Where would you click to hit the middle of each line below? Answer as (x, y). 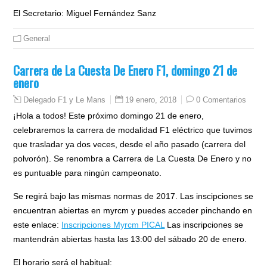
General (37, 38)
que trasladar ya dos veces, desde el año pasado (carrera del (130, 144)
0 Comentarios (221, 100)
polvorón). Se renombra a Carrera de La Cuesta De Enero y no (133, 158)
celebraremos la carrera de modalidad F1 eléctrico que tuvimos (133, 130)
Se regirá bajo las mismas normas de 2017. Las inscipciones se (133, 196)
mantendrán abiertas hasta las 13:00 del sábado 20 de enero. (130, 239)
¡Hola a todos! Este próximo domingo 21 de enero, (109, 115)
